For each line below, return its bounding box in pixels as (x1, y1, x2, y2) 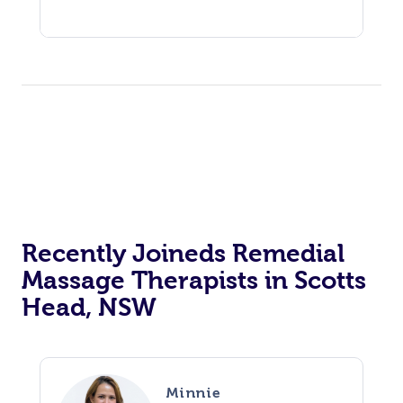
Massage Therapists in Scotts (22, 265, 366, 294)
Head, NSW (22, 292, 157, 321)
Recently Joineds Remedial (22, 238, 345, 267)
